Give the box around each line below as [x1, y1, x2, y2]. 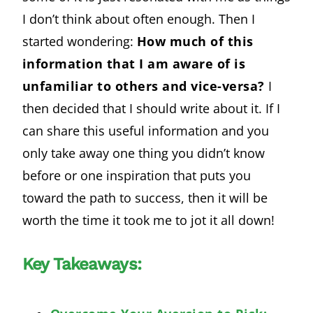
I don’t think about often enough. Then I [22, 10, 255, 27]
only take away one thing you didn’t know [22, 144, 265, 161]
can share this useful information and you [22, 122, 269, 139]
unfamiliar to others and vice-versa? [22, 77, 265, 94]
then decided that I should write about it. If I [22, 99, 280, 117]
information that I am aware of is [22, 54, 246, 72]
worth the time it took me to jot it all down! [22, 211, 275, 228]
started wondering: [22, 32, 137, 50]
